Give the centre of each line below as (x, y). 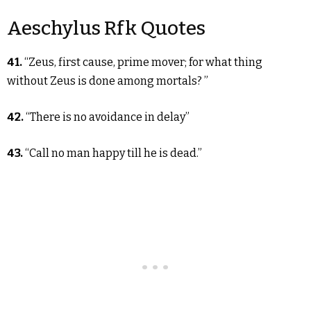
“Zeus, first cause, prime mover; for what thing (143, 62)
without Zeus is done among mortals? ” (108, 81)
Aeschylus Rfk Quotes (106, 28)
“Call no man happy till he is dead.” (114, 153)
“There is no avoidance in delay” (108, 117)
